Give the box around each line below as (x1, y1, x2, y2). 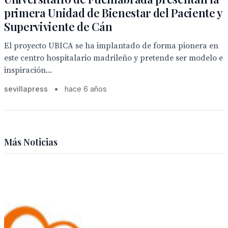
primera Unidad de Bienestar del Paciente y (4, 5, 223, 20)
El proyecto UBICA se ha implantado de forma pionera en (4, 41, 218, 51)
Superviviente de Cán (4, 19, 112, 34)
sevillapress (4, 84, 48, 93)
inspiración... (4, 65, 52, 75)
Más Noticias (4, 136, 58, 148)
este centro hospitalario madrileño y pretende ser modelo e (4, 53, 223, 63)
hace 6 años (65, 84, 107, 93)
